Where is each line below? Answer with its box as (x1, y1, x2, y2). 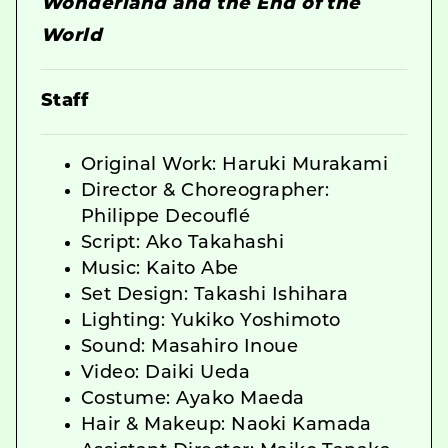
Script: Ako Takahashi (81, 233, 285, 253)
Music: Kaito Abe (81, 259, 239, 279)
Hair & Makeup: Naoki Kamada (81, 415, 372, 435)
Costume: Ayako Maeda (81, 389, 305, 409)
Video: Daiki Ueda (81, 363, 251, 383)
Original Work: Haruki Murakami (81, 155, 389, 175)
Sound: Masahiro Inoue (81, 337, 299, 357)
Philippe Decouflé (81, 207, 251, 227)
